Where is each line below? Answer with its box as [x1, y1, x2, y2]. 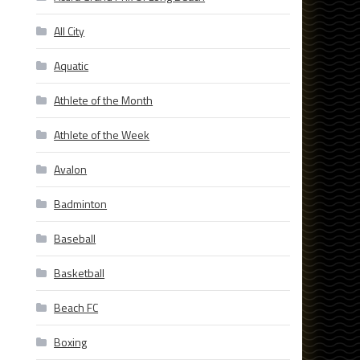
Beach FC [54, 299, 99, 317]
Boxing [54, 333, 88, 351]
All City [54, 22, 85, 40]
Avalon [54, 161, 88, 178]
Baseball [54, 230, 96, 247]
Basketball [54, 264, 105, 282]
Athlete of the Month [54, 92, 153, 109]
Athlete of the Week [54, 126, 150, 144]
